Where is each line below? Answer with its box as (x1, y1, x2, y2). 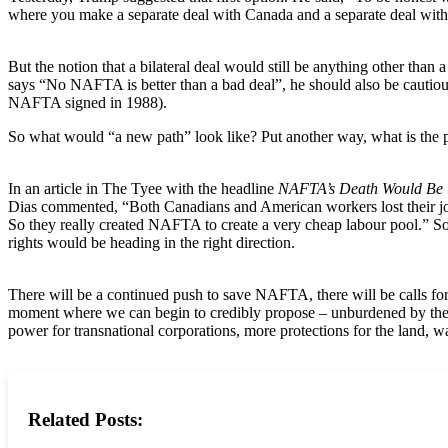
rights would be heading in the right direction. (8, 234, 295, 252)
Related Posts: (28, 408, 143, 430)
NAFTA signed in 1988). (8, 94, 167, 112)
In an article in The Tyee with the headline (8, 180, 278, 198)
